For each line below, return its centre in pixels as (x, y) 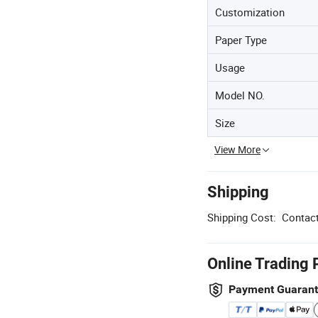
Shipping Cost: (242, 217)
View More (237, 149)
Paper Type (241, 40)
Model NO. (240, 95)
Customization (250, 12)
